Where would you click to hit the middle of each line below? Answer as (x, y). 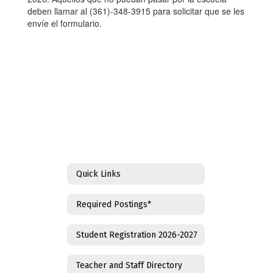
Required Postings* (114, 204)
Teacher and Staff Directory (129, 265)
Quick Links (98, 174)
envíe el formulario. (65, 23)
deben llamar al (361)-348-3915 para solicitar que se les (136, 11)
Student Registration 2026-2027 (137, 235)
